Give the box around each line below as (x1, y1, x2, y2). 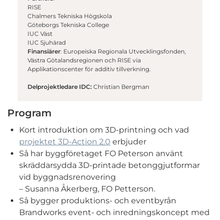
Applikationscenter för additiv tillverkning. (27, 65, 151, 73)
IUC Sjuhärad (27, 38, 66, 46)
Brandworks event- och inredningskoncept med (19, 207, 210, 217)
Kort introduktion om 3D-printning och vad (19, 125, 189, 135)
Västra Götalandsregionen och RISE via (27, 56, 141, 64)
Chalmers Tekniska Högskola (27, 12, 112, 20)
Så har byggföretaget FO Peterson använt (19, 148, 183, 158)
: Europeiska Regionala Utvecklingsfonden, (60, 47, 186, 55)
